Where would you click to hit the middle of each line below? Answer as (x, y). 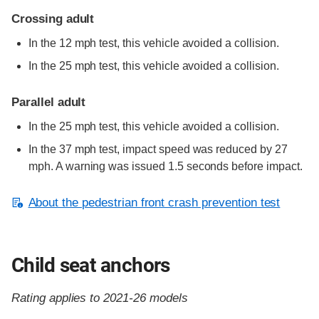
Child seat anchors (91, 266)
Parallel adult (49, 103)
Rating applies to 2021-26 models (100, 298)
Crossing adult (53, 19)
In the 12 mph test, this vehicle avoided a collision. (154, 43)
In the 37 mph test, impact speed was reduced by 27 (158, 150)
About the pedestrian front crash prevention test (154, 203)
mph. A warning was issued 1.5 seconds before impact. (166, 167)
